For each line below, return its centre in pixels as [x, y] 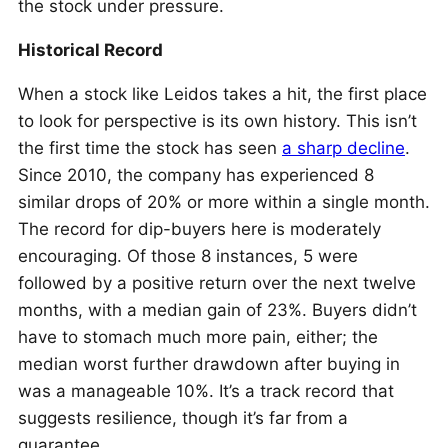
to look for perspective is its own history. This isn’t [217, 121]
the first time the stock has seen [150, 148]
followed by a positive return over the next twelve [217, 283]
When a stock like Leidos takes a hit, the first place [222, 94]
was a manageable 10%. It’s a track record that [206, 391]
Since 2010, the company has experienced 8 [196, 175]
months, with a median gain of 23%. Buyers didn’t [217, 310]
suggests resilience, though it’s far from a [183, 418]
